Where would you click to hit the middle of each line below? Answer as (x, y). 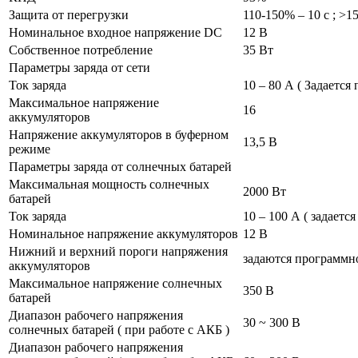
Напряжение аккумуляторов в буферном (119, 134)
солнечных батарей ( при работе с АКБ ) (119, 329)
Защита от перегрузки (69, 14)
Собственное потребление (81, 50)
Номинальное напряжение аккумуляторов (123, 233)
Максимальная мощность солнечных (109, 184)
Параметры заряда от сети (80, 67)
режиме (30, 149)
